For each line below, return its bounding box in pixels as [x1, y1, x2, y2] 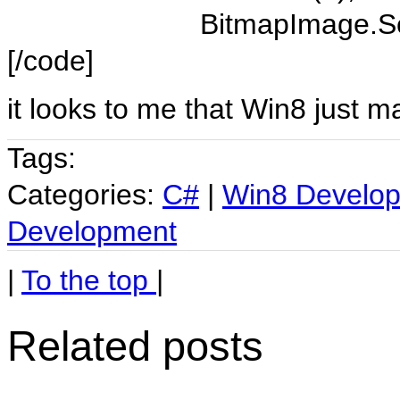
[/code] [7, 45, 94, 78]
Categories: [7, 179, 162, 212]
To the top [21, 264, 156, 297]
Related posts [7, 322, 263, 371]
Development [7, 215, 177, 248]
